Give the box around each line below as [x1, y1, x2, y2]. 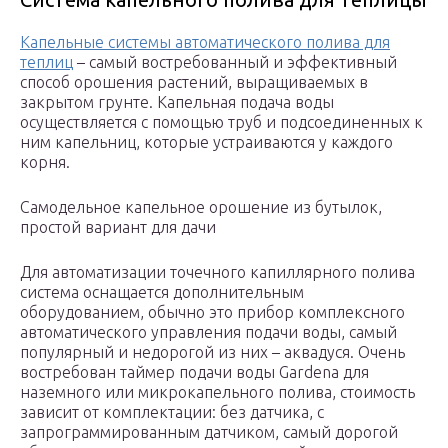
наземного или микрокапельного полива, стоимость [20, 383, 415, 402]
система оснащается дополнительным [20, 283, 304, 302]
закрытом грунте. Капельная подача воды [20, 93, 334, 112]
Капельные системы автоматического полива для [20, 33, 390, 52]
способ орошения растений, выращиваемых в [20, 73, 368, 92]
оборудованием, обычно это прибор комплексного [20, 303, 405, 322]
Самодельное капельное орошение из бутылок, [20, 198, 382, 217]
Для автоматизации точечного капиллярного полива [20, 263, 415, 282]
